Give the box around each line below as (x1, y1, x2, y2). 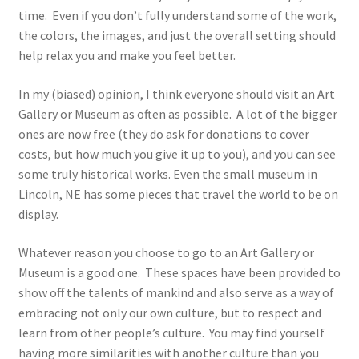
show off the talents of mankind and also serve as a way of (18, 284, 334, 301)
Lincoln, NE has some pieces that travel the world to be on (18, 185, 338, 202)
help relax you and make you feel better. (18, 47, 236, 64)
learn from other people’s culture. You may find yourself (18, 324, 325, 341)
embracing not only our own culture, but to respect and (18, 304, 321, 321)
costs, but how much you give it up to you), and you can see (18, 145, 336, 162)
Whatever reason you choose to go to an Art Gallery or (18, 244, 314, 260)
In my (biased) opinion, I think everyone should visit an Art (18, 85, 335, 102)
